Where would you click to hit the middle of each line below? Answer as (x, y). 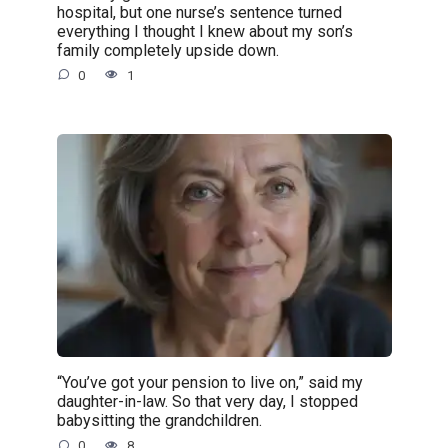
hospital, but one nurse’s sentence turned (199, 12)
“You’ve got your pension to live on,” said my (209, 382)
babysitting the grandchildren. (159, 420)
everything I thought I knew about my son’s (204, 31)
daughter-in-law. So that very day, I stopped (207, 401)
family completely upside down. (167, 50)
